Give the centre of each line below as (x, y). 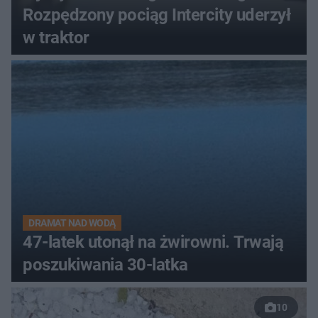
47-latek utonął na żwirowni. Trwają (153, 242)
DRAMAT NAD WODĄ (72, 223)
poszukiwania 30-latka (105, 264)
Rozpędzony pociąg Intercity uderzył (157, 15)
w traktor (56, 37)
